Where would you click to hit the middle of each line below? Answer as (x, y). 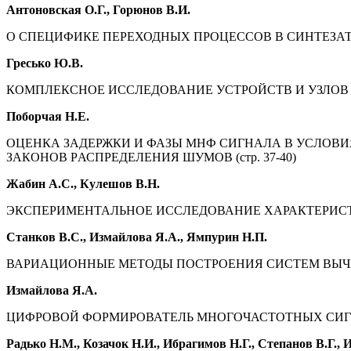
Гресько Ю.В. (45, 63)
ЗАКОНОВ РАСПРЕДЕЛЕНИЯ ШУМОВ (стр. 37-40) (151, 157)
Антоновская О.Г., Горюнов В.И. (98, 10)
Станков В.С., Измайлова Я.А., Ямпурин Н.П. (137, 237)
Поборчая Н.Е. (48, 117)
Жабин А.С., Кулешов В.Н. (83, 184)
